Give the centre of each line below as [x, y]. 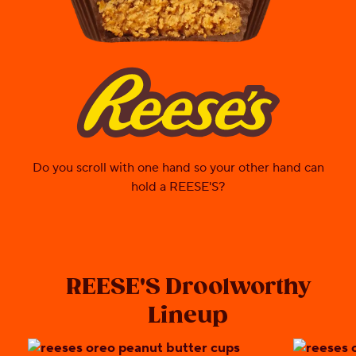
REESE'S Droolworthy [188, 287]
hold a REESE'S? [178, 187]
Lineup [188, 316]
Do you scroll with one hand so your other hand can [178, 168]
